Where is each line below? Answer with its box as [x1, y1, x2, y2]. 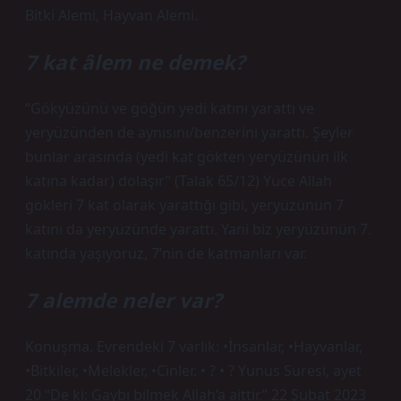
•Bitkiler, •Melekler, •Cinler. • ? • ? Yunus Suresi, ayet [25, 361, 362, 380]
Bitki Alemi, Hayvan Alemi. [25, 5, 198, 25]
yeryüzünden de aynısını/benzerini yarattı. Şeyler [25, 123, 354, 142]
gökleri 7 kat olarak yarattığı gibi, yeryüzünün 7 [25, 195, 344, 215]
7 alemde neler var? [25, 286, 222, 314]
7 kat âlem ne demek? [25, 48, 245, 76]
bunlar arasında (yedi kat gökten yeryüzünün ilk [25, 147, 348, 166]
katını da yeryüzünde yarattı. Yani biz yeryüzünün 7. [25, 219, 371, 239]
